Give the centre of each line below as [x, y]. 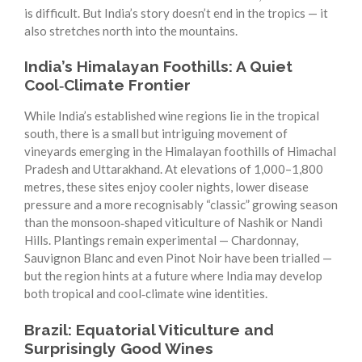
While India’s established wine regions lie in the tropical [172, 116]
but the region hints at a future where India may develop [173, 276]
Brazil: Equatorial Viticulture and [149, 329]
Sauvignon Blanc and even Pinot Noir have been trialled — [178, 258]
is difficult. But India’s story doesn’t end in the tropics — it [176, 13]
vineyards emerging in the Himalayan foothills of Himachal [180, 152]
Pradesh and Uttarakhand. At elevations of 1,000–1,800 [174, 169]
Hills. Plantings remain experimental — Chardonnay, [161, 240]
